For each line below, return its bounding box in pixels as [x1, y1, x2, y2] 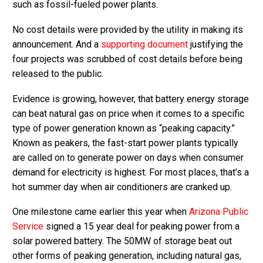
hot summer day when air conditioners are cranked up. [12, 181, 232, 193]
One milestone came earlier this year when [12, 206, 189, 218]
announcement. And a [12, 39, 101, 50]
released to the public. [12, 68, 103, 80]
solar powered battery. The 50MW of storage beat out [12, 235, 232, 247]
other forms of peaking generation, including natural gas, [12, 250, 241, 262]
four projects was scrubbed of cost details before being [12, 53, 242, 65]
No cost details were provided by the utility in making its [12, 24, 243, 36]
